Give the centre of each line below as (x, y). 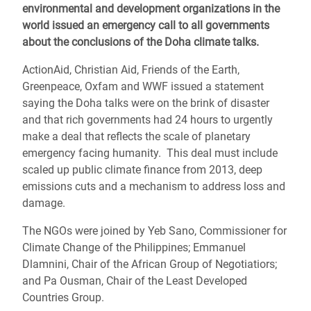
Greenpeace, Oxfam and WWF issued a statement (143, 86)
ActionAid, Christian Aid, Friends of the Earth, (131, 70)
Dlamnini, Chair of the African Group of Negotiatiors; (150, 264)
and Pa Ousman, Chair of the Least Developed (135, 281)
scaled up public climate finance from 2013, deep (142, 170)
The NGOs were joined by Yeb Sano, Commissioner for (154, 231)
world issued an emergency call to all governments (146, 25)
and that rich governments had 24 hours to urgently (148, 120)
